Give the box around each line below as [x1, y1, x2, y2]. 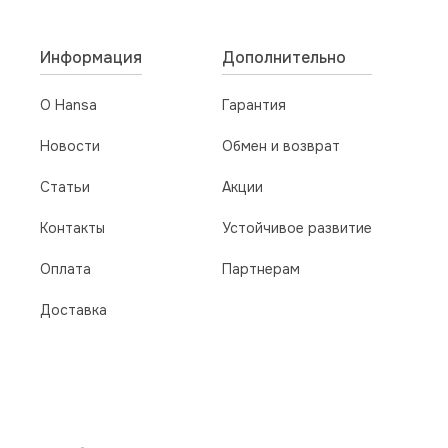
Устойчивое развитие [222, 219, 372, 238]
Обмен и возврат [222, 137, 340, 156]
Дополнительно [222, 47, 346, 69]
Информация [40, 47, 142, 69]
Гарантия [222, 96, 286, 115]
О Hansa [40, 96, 97, 115]
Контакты [40, 219, 105, 238]
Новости [40, 137, 100, 156]
